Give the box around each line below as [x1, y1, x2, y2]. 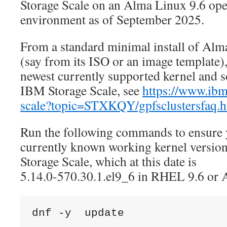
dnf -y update [31, 207, 124, 219]
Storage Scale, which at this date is [20, 153, 197, 170]
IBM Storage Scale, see [20, 82, 142, 99]
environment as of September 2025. [20, 11, 204, 28]
